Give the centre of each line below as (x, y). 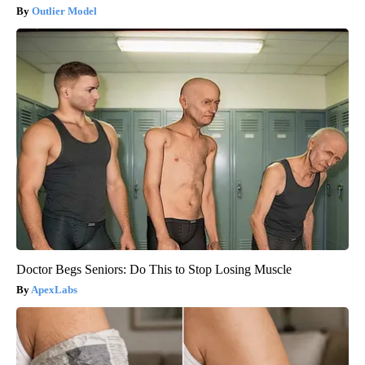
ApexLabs (54, 290)
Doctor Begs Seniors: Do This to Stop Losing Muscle (154, 270)
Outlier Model (64, 11)
